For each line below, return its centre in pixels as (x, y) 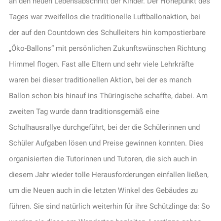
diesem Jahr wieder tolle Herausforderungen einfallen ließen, (109, 175)
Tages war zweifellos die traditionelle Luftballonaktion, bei (104, 17)
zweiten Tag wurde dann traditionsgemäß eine (84, 112)
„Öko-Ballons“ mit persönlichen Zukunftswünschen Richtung (107, 49)
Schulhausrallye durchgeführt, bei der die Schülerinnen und (104, 128)
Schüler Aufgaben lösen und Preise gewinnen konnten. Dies (106, 143)
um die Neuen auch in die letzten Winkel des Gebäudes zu (103, 191)
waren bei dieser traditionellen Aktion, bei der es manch (100, 80)
